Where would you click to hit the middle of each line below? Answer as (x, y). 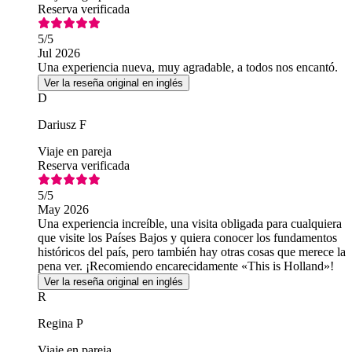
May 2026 (63, 210)
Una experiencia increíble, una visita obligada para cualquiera (190, 224)
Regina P (60, 324)
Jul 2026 (59, 53)
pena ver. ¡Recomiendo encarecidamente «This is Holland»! (186, 266)
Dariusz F (62, 125)
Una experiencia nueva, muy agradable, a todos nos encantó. (188, 68)
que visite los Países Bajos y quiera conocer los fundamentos (187, 238)
